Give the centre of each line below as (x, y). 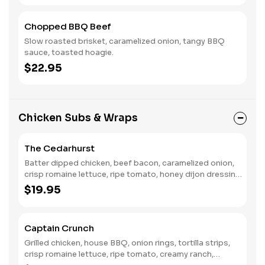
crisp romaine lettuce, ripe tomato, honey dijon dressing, (133, 174)
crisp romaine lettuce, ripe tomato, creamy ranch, (119, 254)
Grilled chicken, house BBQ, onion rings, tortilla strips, (127, 243)
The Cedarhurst (59, 148)
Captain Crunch (59, 228)
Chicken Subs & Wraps (78, 118)
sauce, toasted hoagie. (69, 52)
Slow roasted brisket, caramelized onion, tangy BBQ (125, 41)
